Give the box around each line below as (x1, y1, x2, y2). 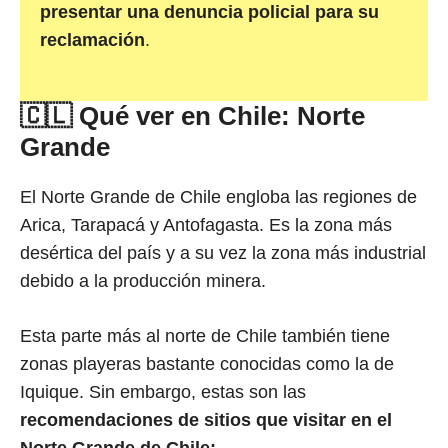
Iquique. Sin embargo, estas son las (20, 381, 306, 402)
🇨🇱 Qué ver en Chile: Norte (20, 100, 365, 131)
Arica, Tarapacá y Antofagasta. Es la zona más (20, 214, 392, 235)
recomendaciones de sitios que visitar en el (20, 409, 392, 430)
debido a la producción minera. (20, 270, 266, 291)
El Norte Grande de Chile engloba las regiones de (20, 186, 417, 207)
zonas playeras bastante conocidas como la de (20, 353, 394, 374)
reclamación (40, 29, 145, 50)
